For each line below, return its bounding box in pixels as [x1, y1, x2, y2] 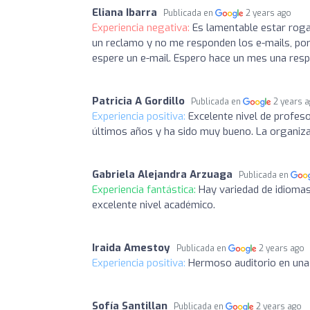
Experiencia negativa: [92, 21, 192, 35]
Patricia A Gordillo [92, 94, 185, 108]
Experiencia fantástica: [92, 183, 199, 197]
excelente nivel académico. [92, 198, 215, 212]
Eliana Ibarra [92, 6, 157, 19]
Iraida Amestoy [92, 241, 170, 255]
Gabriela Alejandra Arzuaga [92, 167, 232, 181]
